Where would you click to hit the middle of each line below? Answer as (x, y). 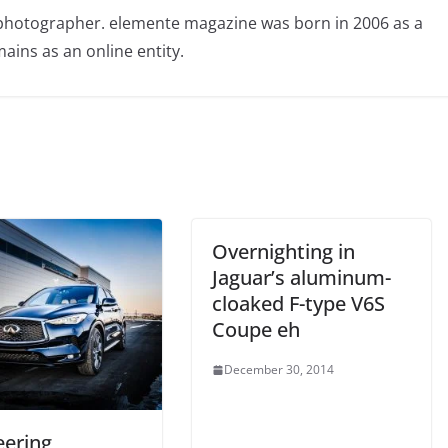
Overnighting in (283, 252)
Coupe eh (256, 330)
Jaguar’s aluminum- (301, 278)
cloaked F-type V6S (298, 304)
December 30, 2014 (279, 370)
